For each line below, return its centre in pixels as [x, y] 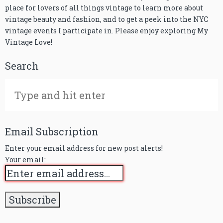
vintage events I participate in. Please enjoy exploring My [107, 31]
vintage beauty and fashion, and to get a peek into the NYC [107, 19]
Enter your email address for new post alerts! [84, 148]
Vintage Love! [29, 42]
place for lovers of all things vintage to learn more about [104, 8]
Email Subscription [52, 132]
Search [22, 66]
